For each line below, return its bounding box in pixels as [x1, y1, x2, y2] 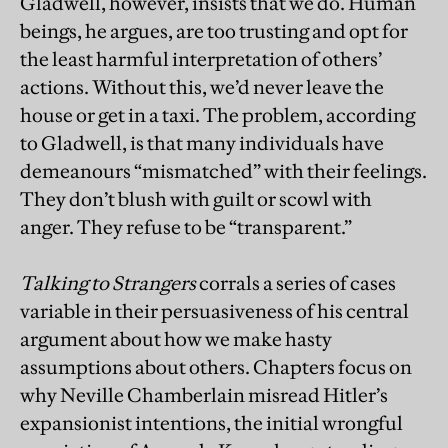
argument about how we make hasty [20, 326, 332, 351]
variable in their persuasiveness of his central [20, 298, 409, 323]
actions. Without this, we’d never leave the [20, 74, 384, 99]
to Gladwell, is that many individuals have [20, 130, 384, 155]
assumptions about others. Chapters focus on [20, 354, 412, 379]
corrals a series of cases [196, 270, 396, 295]
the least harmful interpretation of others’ [20, 46, 382, 71]
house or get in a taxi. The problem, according [20, 102, 415, 127]
